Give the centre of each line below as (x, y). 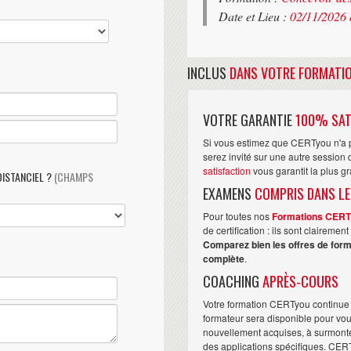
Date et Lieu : (254, 16)
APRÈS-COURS (300, 281)
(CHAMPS (74, 176)
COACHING (233, 281)
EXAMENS (229, 193)
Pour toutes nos (237, 215)
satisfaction (227, 170)
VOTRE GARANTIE (249, 119)
